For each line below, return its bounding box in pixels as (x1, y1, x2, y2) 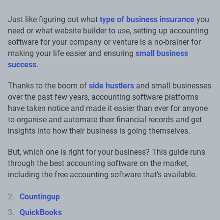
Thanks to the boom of (8, 81, 89, 91)
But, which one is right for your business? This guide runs (8, 147, 205, 157)
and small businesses (134, 81, 211, 91)
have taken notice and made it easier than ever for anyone (8, 104, 208, 113)
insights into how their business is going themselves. (8, 126, 190, 136)
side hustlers (89, 81, 134, 91)
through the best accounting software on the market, (8, 159, 189, 168)
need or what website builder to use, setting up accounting (8, 26, 208, 36)
